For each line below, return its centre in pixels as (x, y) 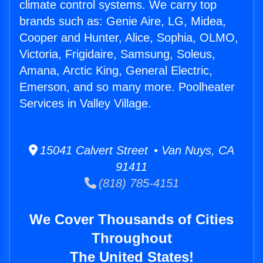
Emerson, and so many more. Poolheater (127, 87)
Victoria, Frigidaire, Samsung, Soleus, (117, 54)
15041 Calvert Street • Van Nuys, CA (136, 151)
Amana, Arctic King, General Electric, (116, 71)
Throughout (131, 238)
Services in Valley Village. (85, 104)
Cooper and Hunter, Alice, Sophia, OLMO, (129, 38)
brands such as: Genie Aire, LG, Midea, (123, 21)
